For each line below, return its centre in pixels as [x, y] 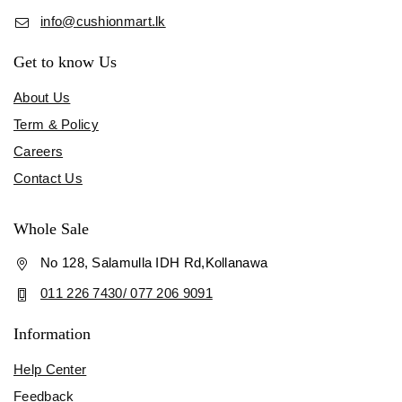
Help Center [50, 369]
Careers [39, 151]
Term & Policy [56, 124]
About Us [42, 97]
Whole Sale [51, 228]
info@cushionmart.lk [103, 21]
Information [52, 333]
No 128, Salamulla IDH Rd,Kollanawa [154, 262]
